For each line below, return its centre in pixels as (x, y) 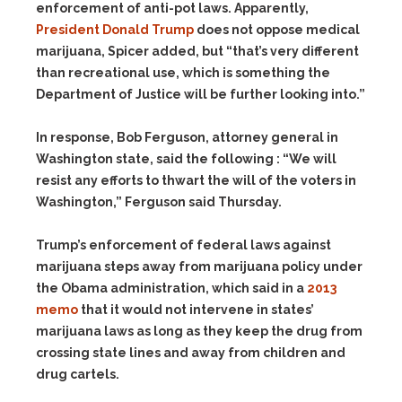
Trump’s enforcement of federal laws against (184, 245)
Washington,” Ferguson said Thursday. (159, 202)
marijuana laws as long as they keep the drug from (199, 331)
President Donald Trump (115, 30)
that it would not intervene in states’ (196, 310)
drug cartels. (78, 374)
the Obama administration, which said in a (171, 288)
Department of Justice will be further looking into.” (201, 94)
